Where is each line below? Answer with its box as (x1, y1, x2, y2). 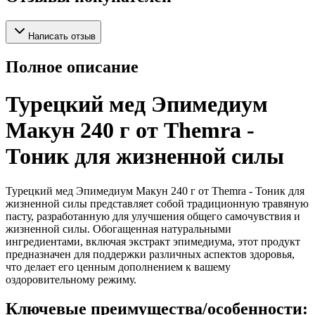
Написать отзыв (28, 30, 96, 41)
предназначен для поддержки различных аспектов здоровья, (6, 247, 295, 260)
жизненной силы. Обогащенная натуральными (6, 222, 231, 235)
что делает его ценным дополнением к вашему (6, 260, 231, 273)
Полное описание (6, 57, 139, 76)
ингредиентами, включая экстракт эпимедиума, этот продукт (6, 235, 300, 247)
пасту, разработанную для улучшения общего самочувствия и (6, 210, 300, 222)
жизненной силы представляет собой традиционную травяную (6, 197, 309, 210)
